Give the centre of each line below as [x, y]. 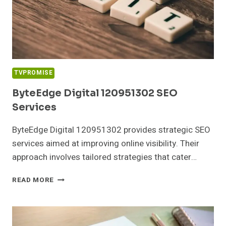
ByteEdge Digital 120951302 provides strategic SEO [111, 130]
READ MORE [33, 180]
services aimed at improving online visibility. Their [106, 144]
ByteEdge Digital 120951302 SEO [95, 94]
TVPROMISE [34, 73]
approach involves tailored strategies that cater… [104, 157]
